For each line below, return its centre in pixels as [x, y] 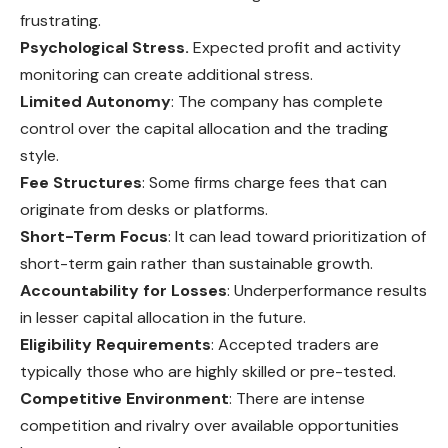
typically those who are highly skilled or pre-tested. [208, 372]
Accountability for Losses [123, 291]
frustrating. [60, 21]
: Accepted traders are [295, 345]
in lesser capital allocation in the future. [163, 318]
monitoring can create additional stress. [166, 75]
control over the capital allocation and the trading [204, 129]
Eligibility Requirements [115, 345]
